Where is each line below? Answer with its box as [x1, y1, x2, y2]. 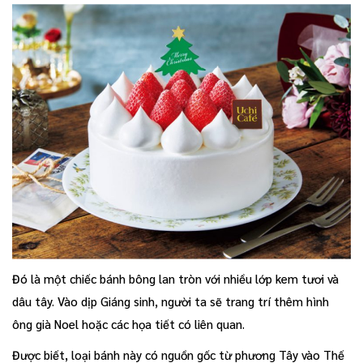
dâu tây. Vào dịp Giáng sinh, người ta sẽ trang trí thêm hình [12, 293, 329, 309]
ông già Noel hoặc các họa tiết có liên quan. [12, 315, 245, 331]
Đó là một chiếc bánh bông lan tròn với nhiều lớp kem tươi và [12, 270, 339, 286]
